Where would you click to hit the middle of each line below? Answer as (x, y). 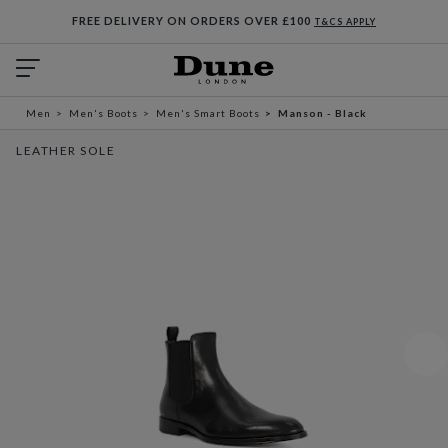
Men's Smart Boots (208, 113)
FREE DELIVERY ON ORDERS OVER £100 (193, 20)
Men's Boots (103, 113)
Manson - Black (322, 113)
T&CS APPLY (345, 21)
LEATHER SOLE (65, 150)
